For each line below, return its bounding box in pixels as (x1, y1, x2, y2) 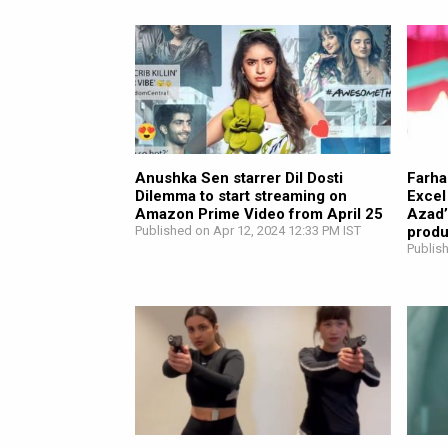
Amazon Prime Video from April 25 (135, 205, 383, 223)
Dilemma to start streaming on (135, 187, 347, 205)
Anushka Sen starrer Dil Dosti (135, 169, 343, 187)
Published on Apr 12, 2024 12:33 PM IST (135, 223, 361, 238)
